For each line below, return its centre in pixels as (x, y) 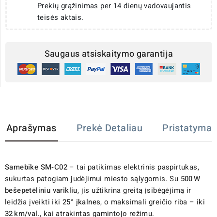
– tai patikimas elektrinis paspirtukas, (133, 167)
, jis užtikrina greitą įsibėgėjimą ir (134, 190)
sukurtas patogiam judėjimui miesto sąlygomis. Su (93, 178)
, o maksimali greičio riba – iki (153, 202)
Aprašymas (31, 128)
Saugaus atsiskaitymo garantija (109, 54)
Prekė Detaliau (109, 128)
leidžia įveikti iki (34, 202)
